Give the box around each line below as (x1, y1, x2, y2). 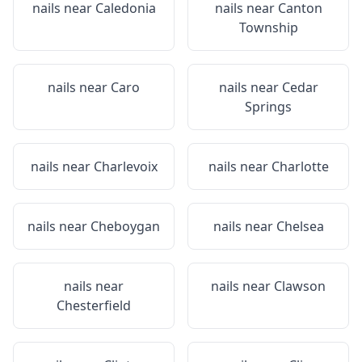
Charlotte (271, 158, 329, 175)
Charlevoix (93, 158, 158, 175)
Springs (245, 98, 292, 116)
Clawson (274, 277, 326, 295)
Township (238, 19, 298, 36)
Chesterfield (57, 297, 131, 314)
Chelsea (276, 217, 324, 235)
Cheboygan (90, 217, 160, 235)
